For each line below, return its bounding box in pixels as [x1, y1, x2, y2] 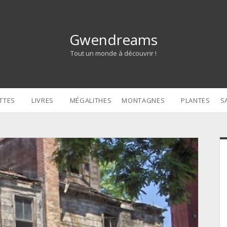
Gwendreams [69, 30, 158, 49]
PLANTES [181, 96, 210, 105]
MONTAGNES [122, 96, 165, 105]
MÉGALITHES [69, 96, 112, 105]
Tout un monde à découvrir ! [70, 49, 157, 58]
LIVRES [31, 96, 54, 105]
